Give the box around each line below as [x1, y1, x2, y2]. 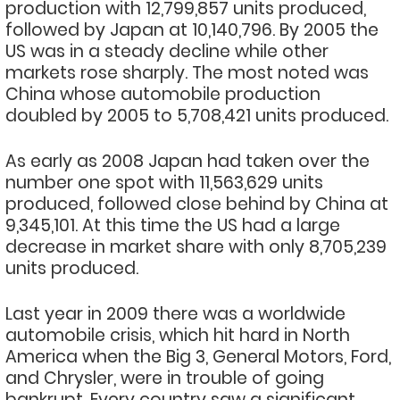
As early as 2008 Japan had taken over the [5, 149, 370, 173]
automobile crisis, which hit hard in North [5, 323, 350, 347]
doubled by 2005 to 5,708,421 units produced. [5, 104, 388, 128]
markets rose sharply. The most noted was [5, 61, 369, 85]
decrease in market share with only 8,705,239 [5, 235, 387, 259]
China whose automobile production [5, 82, 321, 106]
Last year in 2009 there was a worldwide [5, 302, 346, 326]
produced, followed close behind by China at [5, 192, 388, 216]
